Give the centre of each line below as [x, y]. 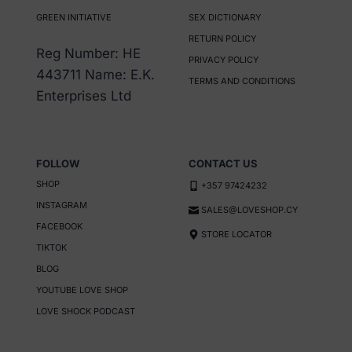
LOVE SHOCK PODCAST [86, 312]
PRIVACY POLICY [224, 60]
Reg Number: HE [89, 54]
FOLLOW [58, 164]
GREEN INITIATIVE [74, 18]
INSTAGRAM [62, 205]
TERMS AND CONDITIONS [242, 81]
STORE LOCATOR [236, 235]
